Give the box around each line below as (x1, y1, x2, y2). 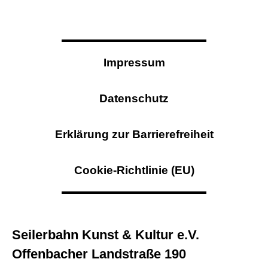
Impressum (103, 56, 165, 69)
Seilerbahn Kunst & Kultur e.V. (12, 227, 199, 242)
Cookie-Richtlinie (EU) (74, 164, 194, 177)
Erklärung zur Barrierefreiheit (54, 128, 214, 141)
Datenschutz (99, 92, 169, 105)
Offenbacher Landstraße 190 (12, 246, 186, 261)
